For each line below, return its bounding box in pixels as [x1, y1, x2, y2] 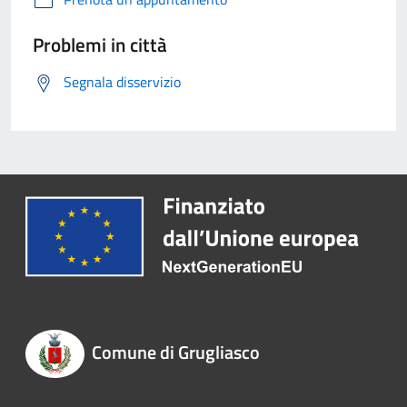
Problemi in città [33, 30, 167, 60]
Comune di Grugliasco [91, 338, 260, 367]
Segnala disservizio [64, 71, 181, 94]
